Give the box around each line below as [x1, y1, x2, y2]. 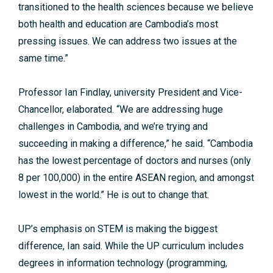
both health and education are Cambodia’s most [18, 18, 218, 30]
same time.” [18, 52, 68, 65]
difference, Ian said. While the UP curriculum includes [18, 240, 244, 252]
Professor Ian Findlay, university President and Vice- [18, 87, 243, 99]
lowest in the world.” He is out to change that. [18, 189, 209, 201]
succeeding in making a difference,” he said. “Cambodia [18, 138, 253, 150]
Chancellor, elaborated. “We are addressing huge [18, 104, 223, 116]
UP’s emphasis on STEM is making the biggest [18, 223, 218, 235]
